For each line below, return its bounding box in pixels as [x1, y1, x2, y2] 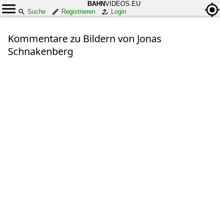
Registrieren [61, 8, 95, 15]
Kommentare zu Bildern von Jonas [8, 32, 162, 45]
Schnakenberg [8, 45, 73, 58]
